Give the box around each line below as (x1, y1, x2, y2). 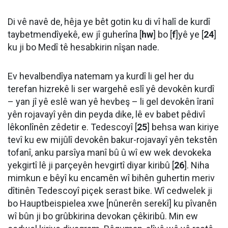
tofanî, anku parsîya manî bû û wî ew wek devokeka (8, 147, 211, 158)
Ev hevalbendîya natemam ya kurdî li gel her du (8, 71, 194, 81)
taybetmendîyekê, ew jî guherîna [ (8, 29, 141, 40)
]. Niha (184, 160, 209, 170)
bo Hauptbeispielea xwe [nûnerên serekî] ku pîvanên (8, 198, 217, 209)
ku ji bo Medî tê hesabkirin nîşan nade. (8, 42, 159, 52)
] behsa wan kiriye (147, 122, 219, 132)
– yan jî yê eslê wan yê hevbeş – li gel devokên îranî (8, 96, 214, 107)
